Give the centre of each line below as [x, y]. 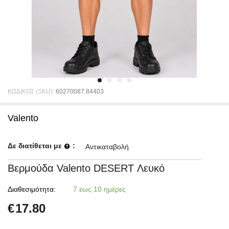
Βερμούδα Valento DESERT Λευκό [86, 168]
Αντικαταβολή [107, 147]
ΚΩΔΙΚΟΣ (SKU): [31, 91]
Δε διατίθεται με [36, 146]
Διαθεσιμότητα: [32, 189]
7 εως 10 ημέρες [99, 189]
